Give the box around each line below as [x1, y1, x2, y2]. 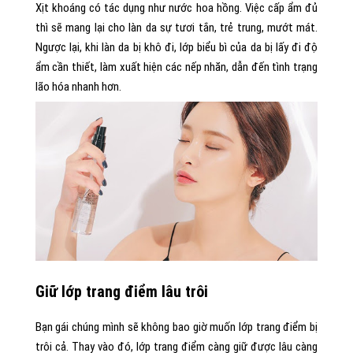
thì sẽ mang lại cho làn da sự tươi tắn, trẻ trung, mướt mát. [35, 20, 318, 35]
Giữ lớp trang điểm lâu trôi [35, 281, 208, 301]
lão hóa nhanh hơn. [35, 80, 121, 94]
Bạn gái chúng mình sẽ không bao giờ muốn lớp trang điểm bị [35, 319, 318, 334]
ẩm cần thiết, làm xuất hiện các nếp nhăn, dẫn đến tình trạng [35, 60, 318, 74]
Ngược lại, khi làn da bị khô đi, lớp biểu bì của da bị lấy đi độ [35, 40, 318, 54]
